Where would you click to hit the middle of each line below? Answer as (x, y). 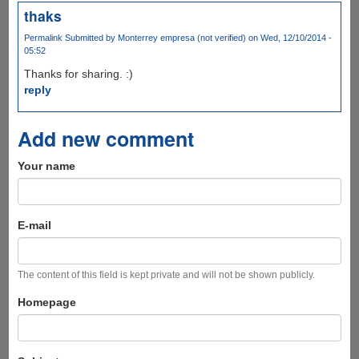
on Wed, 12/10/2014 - (288, 38)
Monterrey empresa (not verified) (182, 38)
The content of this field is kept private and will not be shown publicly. (166, 275)
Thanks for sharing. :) (78, 74)
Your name (46, 166)
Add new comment (105, 139)
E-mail (34, 226)
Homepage (46, 303)
